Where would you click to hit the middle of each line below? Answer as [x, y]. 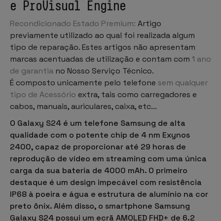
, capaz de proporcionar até [86, 147]
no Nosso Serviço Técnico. [104, 71]
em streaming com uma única [148, 158]
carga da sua [36, 170]
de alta [171, 123]
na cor [195, 194]
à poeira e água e [62, 194]
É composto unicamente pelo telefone [83, 82]
